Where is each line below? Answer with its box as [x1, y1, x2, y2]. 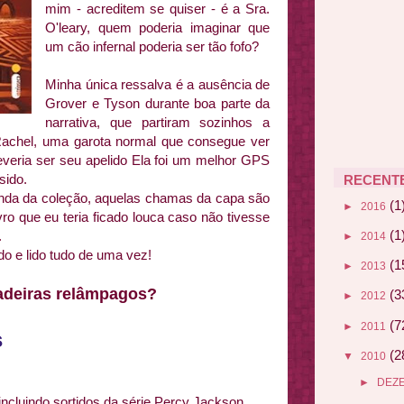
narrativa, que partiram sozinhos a [45, 115, 270, 130]
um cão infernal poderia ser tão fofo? [45, 39, 262, 54]
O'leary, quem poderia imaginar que [45, 20, 270, 35]
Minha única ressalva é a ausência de [45, 77, 270, 92]
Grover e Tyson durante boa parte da [45, 96, 270, 111]
